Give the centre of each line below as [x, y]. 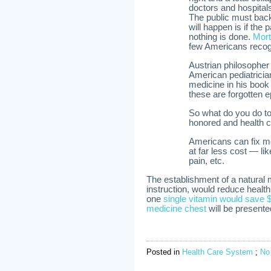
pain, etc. [207, 161]
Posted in [164, 252]
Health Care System [217, 252]
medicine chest [176, 209]
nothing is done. [221, 37]
